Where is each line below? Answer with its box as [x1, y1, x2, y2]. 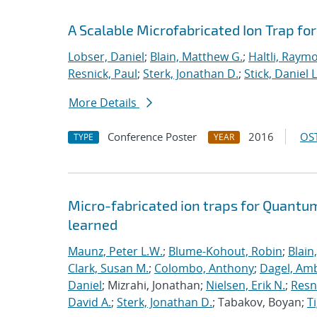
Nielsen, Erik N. [206, 277, 285, 293]
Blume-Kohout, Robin [168, 243, 282, 259]
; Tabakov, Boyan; [212, 294, 307, 310]
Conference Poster [108, 129, 197, 144]
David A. [68, 294, 111, 310]
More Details [69, 95, 139, 110]
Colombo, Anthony [154, 260, 254, 276]
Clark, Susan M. [68, 260, 149, 276]
